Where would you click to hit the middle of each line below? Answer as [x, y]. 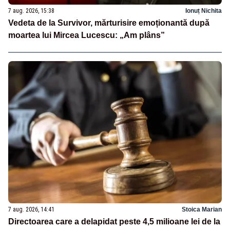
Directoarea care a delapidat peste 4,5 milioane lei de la [114, 222]
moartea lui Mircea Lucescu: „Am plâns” [87, 35]
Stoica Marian [202, 210]
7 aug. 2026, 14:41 [31, 210]
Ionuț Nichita [204, 11]
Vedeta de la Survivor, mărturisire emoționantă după [109, 23]
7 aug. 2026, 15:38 [31, 11]
